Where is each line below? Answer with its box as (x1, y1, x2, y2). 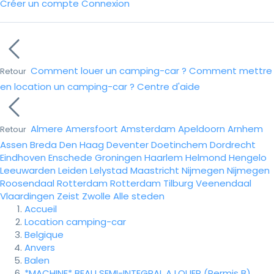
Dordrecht (210, 138, 256, 151)
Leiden (58, 164, 87, 177)
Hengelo (229, 151, 267, 164)
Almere (31, 122, 63, 135)
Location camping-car (24, 215, 126, 228)
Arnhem (228, 122, 263, 135)
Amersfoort (65, 122, 118, 135)
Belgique (24, 228, 64, 241)
